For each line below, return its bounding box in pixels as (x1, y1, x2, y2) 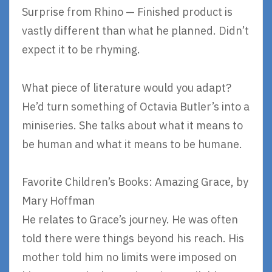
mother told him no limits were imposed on (22, 250, 237, 265)
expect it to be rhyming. (22, 42, 140, 57)
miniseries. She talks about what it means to (22, 118, 243, 132)
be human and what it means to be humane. (22, 137, 242, 151)
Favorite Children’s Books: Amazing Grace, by (22, 175, 248, 189)
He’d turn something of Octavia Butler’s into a (22, 99, 250, 114)
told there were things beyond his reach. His (22, 231, 244, 246)
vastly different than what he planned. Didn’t (22, 24, 249, 38)
